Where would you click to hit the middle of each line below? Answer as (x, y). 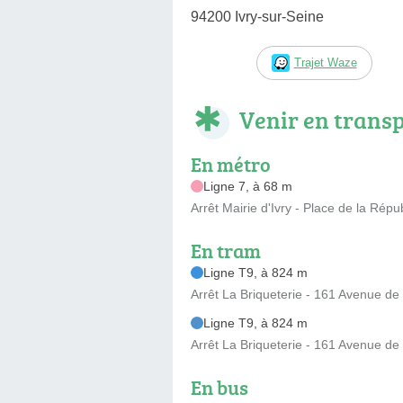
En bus (219, 387)
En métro (231, 164)
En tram (226, 250)
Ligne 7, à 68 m (248, 186)
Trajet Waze (325, 62)
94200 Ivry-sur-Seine (257, 16)
